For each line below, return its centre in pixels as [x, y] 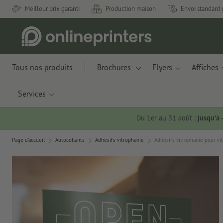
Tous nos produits [42, 67]
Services [32, 94]
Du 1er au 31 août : [167, 118]
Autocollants [70, 140]
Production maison [131, 9]
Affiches [205, 67]
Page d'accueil [28, 140]
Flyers [162, 67]
